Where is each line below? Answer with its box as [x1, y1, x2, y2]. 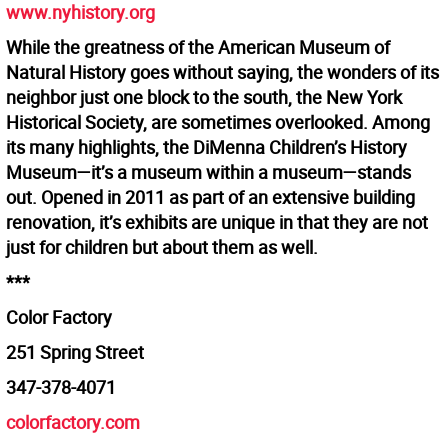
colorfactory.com [6, 410, 140, 435]
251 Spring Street [6, 340, 144, 365]
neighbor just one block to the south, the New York [6, 85, 402, 110]
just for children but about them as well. [6, 235, 318, 260]
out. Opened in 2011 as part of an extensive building [6, 185, 415, 210]
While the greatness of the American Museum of [6, 35, 390, 60]
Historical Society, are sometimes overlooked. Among [6, 110, 430, 135]
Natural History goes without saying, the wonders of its [6, 60, 439, 85]
